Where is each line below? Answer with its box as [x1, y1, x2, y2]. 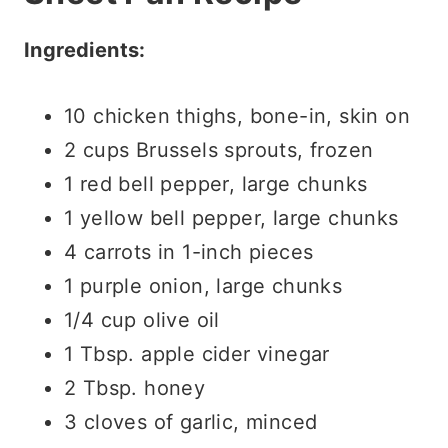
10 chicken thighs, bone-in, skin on [64, 103, 410, 128]
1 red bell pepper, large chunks [64, 171, 368, 196]
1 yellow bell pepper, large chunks [64, 205, 399, 230]
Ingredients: [24, 37, 146, 62]
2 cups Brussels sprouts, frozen [64, 137, 374, 162]
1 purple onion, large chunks [64, 273, 343, 298]
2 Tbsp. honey [64, 375, 206, 400]
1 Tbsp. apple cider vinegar [64, 341, 330, 366]
